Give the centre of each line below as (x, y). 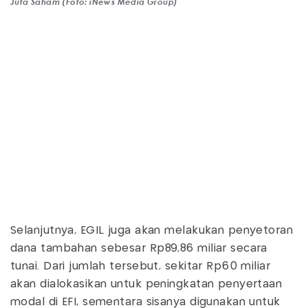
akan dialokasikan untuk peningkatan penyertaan (146, 284)
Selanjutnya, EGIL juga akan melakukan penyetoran (152, 230)
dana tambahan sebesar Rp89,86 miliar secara (139, 248)
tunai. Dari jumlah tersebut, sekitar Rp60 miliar (141, 266)
